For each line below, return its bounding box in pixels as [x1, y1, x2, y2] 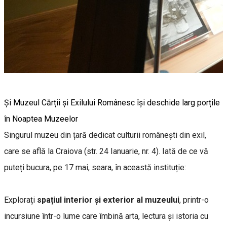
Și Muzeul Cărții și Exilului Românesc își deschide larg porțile [4, 97, 220, 107]
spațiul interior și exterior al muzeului [37, 195, 179, 205]
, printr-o [179, 195, 209, 205]
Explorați [4, 195, 37, 205]
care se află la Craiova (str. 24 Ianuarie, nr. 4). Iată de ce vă [4, 146, 208, 156]
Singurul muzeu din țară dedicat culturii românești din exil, [4, 130, 206, 140]
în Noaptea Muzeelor [4, 113, 78, 124]
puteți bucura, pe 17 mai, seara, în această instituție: [4, 162, 186, 172]
